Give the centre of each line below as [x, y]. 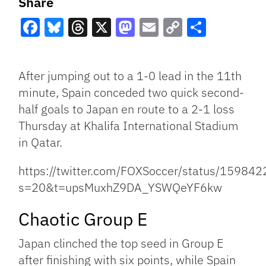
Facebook [63, 49]
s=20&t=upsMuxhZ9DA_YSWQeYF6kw [121, 188]
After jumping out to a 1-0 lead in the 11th [130, 76]
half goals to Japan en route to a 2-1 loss [127, 109]
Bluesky [79, 49]
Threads [104, 49]
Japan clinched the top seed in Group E [121, 243]
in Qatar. [41, 142]
